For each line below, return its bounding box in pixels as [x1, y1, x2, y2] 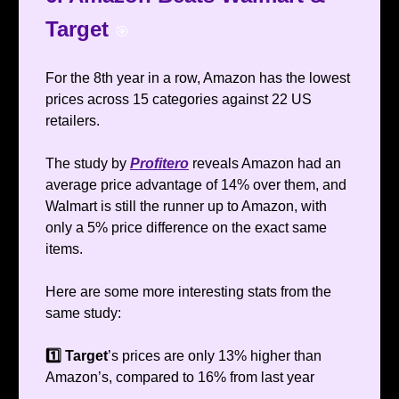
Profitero [130, 156, 189, 172]
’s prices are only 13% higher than [108, 348, 322, 364]
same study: [45, 305, 121, 322]
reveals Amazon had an [189, 156, 341, 172]
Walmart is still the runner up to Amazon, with [45, 199, 327, 215]
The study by [45, 156, 130, 172]
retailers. [45, 113, 100, 129]
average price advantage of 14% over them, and [45, 177, 346, 193]
